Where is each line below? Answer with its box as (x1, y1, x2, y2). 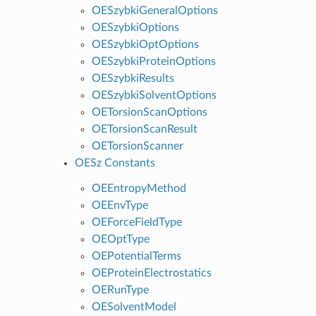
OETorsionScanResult (91, 123, 197, 135)
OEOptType (91, 233, 150, 245)
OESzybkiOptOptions (91, 38, 199, 50)
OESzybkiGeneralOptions (91, 4, 218, 16)
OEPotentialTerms (91, 250, 181, 262)
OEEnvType (91, 199, 148, 211)
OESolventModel (91, 300, 176, 312)
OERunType (91, 284, 149, 296)
